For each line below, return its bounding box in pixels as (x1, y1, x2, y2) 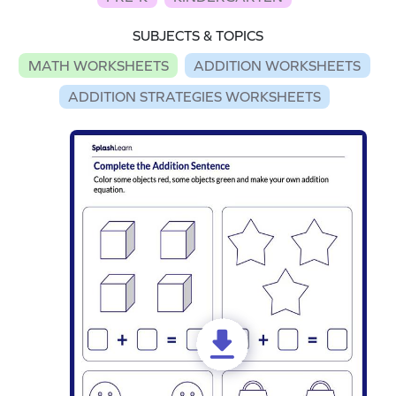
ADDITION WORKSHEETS (194, 57, 362, 73)
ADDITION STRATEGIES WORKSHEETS (68, 88, 321, 105)
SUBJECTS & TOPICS (133, 27, 263, 44)
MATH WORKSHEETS (27, 57, 169, 73)
